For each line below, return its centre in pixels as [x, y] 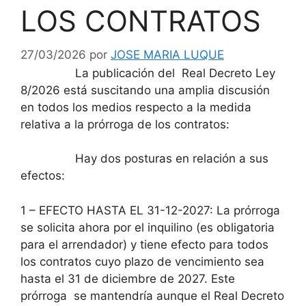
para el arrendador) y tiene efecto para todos [144, 244]
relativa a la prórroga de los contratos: [125, 124]
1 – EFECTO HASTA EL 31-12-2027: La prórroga [150, 210]
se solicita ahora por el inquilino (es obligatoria [148, 227]
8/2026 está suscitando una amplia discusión [145, 90]
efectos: [43, 176]
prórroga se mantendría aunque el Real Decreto [152, 295]
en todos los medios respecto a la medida [136, 107]
